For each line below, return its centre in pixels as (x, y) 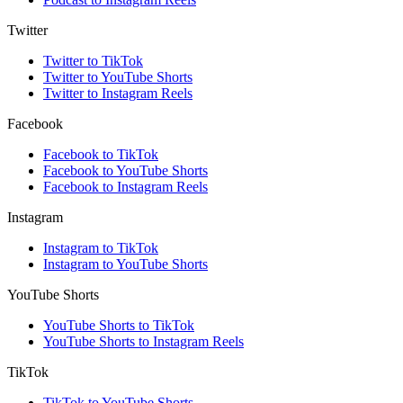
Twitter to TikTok (93, 61)
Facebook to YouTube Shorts (125, 171)
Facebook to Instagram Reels (125, 187)
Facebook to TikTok (101, 155)
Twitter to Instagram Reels (118, 94)
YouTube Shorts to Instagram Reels (143, 342)
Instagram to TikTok (101, 248)
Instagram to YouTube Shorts (125, 264)
